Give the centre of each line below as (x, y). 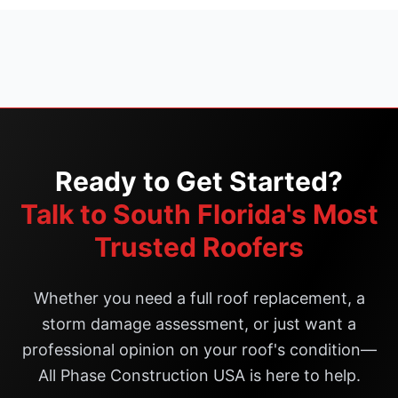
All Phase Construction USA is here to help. (199, 375)
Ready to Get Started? (199, 181)
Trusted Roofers (199, 247)
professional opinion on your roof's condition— (199, 350)
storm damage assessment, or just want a (199, 324)
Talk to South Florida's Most (199, 214)
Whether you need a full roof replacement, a (199, 298)
